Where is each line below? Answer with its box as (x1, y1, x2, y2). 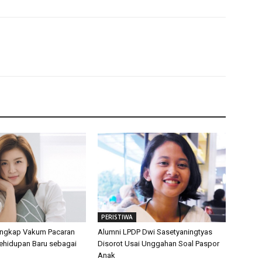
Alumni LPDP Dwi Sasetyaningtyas (98, 227, 213, 236)
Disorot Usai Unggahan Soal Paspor (98, 239, 220, 248)
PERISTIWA (101, 212, 133, 221)
